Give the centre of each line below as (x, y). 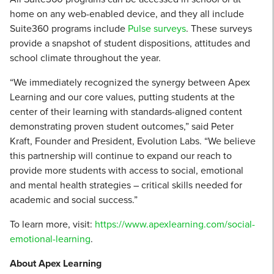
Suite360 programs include (69, 28)
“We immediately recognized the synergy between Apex (130, 82)
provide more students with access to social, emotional (127, 170)
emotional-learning (50, 239)
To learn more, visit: (52, 224)
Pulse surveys (157, 28)
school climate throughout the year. (85, 58)
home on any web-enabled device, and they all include (127, 14)
